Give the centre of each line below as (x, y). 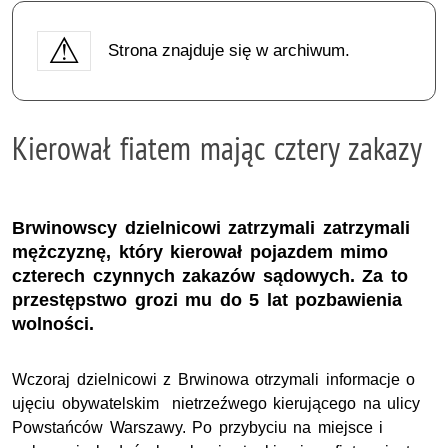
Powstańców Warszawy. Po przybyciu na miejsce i (198, 428)
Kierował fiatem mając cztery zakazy (217, 147)
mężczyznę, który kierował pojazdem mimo (200, 252)
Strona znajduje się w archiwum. (228, 50)
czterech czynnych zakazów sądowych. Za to (210, 276)
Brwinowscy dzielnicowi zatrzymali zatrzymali (211, 228)
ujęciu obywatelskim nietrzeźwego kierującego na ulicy (216, 404)
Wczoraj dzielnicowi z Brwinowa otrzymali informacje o (214, 380)
